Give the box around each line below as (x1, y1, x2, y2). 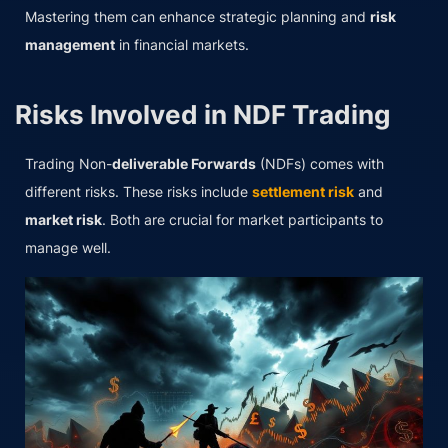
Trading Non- (25, 154, 112, 172)
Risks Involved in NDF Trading (15, 98, 390, 130)
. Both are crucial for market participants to (102, 210, 383, 228)
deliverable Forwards (112, 154, 256, 172)
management (25, 35, 115, 53)
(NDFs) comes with (256, 154, 384, 172)
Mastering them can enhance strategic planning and (25, 7, 370, 25)
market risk (25, 210, 102, 228)
